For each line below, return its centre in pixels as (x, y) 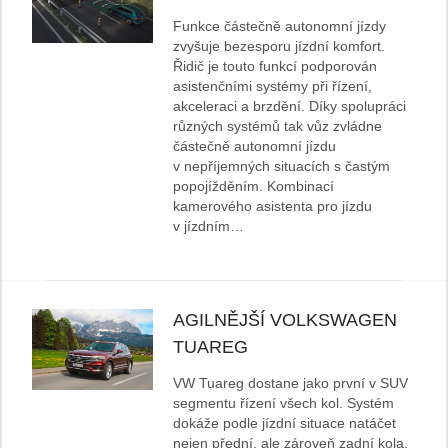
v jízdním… (209, 226)
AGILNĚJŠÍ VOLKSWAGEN (285, 320)
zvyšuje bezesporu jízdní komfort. (279, 46)
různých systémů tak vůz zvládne (278, 126)
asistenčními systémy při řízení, (273, 86)
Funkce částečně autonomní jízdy (280, 26)
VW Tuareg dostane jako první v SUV (291, 383)
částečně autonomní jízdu (255, 146)
